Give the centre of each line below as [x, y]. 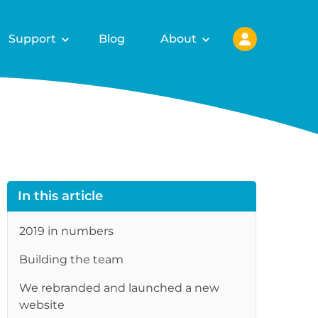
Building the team [72, 259]
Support [32, 38]
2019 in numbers [67, 231]
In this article [61, 196]
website [42, 305]
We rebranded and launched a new [120, 288]
